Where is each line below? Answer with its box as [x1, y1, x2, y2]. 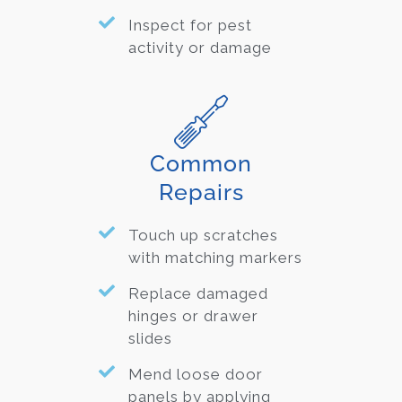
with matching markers [127, 249, 302, 267]
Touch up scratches [127, 226, 278, 245]
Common [150, 150, 252, 178]
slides [127, 329, 172, 348]
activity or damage [127, 39, 272, 57]
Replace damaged [127, 284, 268, 303]
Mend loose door [127, 365, 263, 384]
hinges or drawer [127, 307, 258, 326]
